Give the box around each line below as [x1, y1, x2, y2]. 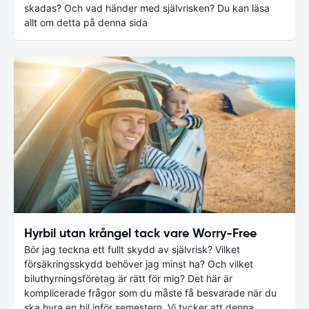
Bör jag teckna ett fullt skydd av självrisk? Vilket [24, 243, 240, 255]
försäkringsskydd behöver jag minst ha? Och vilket [24, 257, 253, 270]
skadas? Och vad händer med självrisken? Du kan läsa [24, 2, 270, 14]
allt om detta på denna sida [24, 17, 148, 29]
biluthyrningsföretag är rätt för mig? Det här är [24, 272, 232, 284]
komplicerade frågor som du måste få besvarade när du [24, 286, 277, 299]
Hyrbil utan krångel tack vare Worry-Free [24, 224, 257, 241]
